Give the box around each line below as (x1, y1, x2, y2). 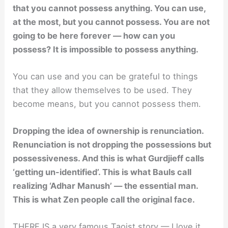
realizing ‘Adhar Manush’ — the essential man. (13, 181, 198, 191)
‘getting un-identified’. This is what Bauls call (13, 167, 192, 178)
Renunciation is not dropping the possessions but (13, 139, 212, 150)
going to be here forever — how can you (13, 30, 176, 41)
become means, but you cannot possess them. (13, 98, 202, 109)
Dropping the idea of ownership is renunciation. (13, 126, 204, 136)
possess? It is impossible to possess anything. (13, 44, 199, 54)
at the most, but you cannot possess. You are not (13, 16, 210, 27)
